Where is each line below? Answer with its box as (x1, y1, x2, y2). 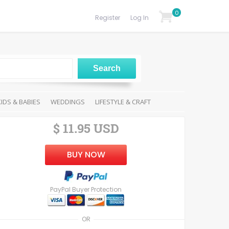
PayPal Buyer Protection (50, 185, 122, 194)
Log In (130, 13, 149, 22)
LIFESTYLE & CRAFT (95, 97, 151, 106)
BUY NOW (66, 149, 105, 161)
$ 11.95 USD (53, 120, 119, 136)
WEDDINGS (51, 97, 85, 106)
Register (95, 13, 120, 22)
